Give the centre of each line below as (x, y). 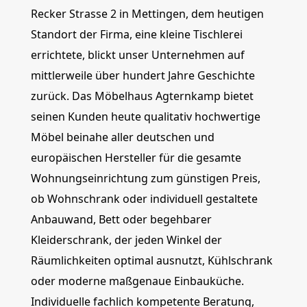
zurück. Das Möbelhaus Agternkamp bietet (142, 96)
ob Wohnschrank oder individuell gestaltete (144, 199)
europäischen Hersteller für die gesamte (136, 158)
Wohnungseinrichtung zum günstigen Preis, (145, 178)
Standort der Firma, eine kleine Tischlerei (136, 34)
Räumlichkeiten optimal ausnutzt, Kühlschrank (151, 260)
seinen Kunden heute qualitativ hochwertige (145, 116)
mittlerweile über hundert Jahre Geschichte (143, 75)
